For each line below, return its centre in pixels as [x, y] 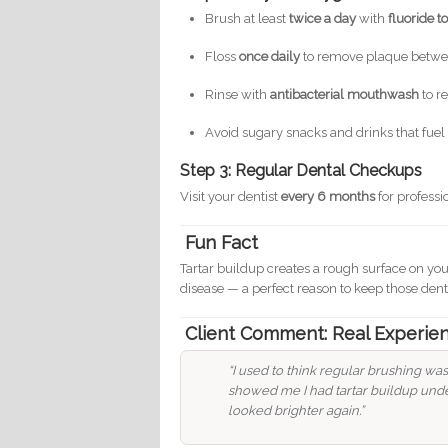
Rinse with [238, 95]
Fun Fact [222, 242]
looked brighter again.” [296, 411]
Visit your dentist [231, 197]
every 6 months [328, 197]
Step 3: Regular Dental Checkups [301, 171]
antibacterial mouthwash [345, 95]
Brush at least [247, 19]
